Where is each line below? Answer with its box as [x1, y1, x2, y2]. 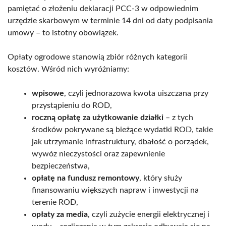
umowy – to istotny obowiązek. [8, 28, 119, 37]
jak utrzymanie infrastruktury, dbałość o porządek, [32, 137, 209, 146]
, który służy [139, 174, 182, 182]
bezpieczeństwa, [32, 161, 90, 170]
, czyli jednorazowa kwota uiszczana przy [64, 89, 208, 97]
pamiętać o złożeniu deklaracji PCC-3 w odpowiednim [8, 4, 198, 13]
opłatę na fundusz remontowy [32, 174, 139, 182]
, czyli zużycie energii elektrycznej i [88, 210, 209, 218]
